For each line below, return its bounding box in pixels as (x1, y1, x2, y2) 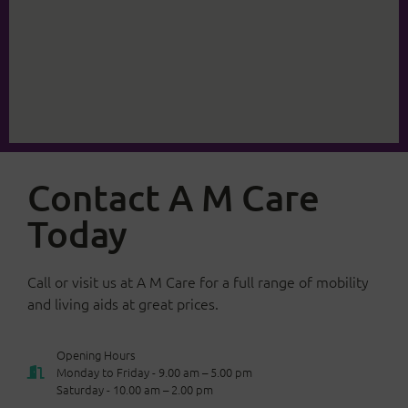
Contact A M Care (27, 175, 320, 220)
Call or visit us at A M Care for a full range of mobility (27, 271, 369, 292)
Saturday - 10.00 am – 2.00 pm (56, 380, 213, 398)
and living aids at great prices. (27, 293, 219, 314)
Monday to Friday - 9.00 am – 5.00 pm (56, 362, 252, 381)
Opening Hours (56, 345, 136, 363)
